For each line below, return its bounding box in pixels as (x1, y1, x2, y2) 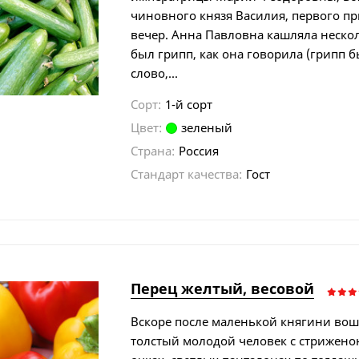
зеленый (181, 119, 233, 135)
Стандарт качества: (131, 165, 243, 182)
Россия (179, 142, 220, 159)
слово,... (131, 64, 179, 81)
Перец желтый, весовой (131, 278, 315, 298)
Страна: (131, 142, 175, 159)
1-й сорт (165, 95, 213, 112)
